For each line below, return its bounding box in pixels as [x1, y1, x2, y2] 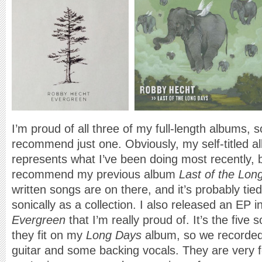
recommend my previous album [12, 168, 179, 181]
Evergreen [12, 213, 65, 226]
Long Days [86, 229, 142, 242]
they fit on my [12, 229, 86, 242]
